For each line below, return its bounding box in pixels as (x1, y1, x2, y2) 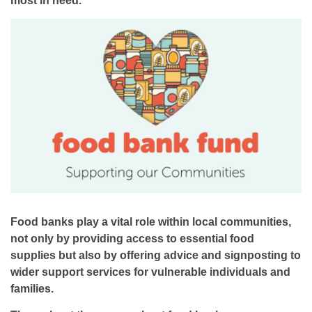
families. (10, 282, 54, 295)
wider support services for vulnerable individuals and (10, 265, 290, 279)
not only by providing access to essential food (10, 232, 254, 245)
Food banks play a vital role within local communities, (10, 215, 291, 228)
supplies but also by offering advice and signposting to (10, 249, 301, 262)
